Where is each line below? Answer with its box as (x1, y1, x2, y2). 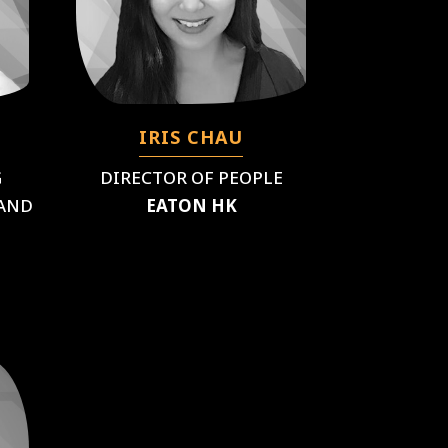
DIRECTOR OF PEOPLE (99, 166, 283, 189)
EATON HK (145, 194, 237, 217)
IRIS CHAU (139, 125, 244, 149)
